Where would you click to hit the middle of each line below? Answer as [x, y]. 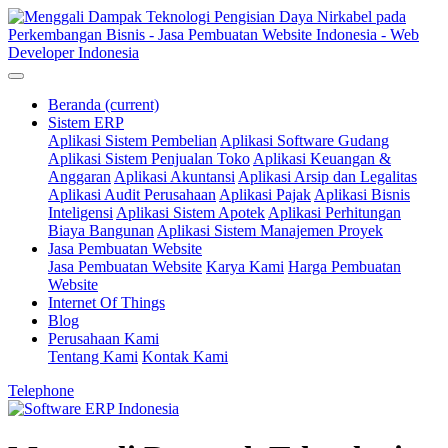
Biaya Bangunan [101, 230]
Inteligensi [80, 212]
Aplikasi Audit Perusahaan [132, 194]
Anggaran [79, 176]
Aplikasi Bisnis [362, 194]
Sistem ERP [86, 122]
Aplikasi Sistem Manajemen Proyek [270, 230]
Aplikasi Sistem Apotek [190, 212]
